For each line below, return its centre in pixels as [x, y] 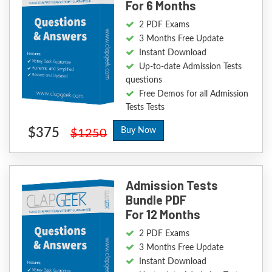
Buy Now [138, 131]
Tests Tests [145, 107]
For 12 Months [163, 214]
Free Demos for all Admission [194, 94]
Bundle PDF [156, 200]
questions [144, 80]
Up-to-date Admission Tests [191, 67]
